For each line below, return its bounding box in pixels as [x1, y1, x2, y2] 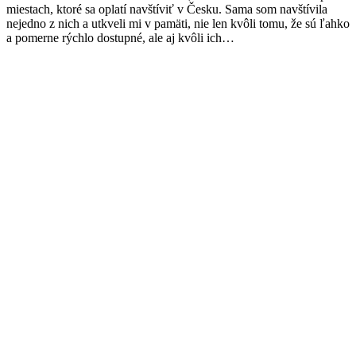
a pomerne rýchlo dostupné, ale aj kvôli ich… [6, 31, 234, 45]
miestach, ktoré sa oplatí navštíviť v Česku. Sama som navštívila [6, 2, 327, 17]
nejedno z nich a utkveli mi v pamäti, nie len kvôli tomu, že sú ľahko [6, 17, 350, 31]
